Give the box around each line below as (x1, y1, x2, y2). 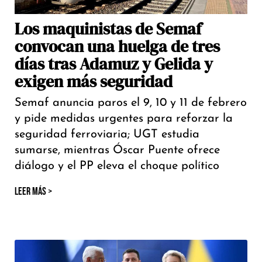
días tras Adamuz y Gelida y (15, 53, 213, 75)
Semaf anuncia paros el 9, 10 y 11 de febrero (15, 97, 247, 109)
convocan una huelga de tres (15, 35, 220, 58)
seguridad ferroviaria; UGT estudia (15, 129, 199, 141)
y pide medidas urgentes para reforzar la (15, 113, 233, 125)
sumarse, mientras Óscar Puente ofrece (15, 144, 220, 157)
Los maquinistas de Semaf (15, 18, 202, 40)
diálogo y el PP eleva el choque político (15, 160, 219, 173)
